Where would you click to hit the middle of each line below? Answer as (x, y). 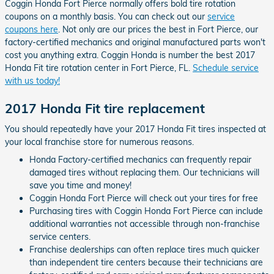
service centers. (60, 236)
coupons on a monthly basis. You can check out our (106, 17)
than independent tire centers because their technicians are (146, 262)
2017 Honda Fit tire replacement (105, 108)
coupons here (31, 29)
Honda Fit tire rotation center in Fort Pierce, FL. (99, 68)
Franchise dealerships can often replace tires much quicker (144, 249)
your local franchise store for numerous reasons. (99, 142)
